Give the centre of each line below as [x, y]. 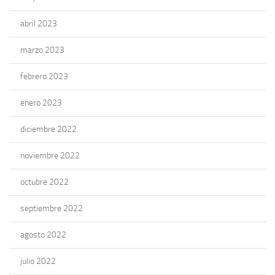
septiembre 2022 [52, 208]
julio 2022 [38, 261]
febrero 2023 [44, 76]
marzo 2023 [42, 50]
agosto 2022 [43, 234]
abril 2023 [39, 23]
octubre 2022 [45, 182]
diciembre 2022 [48, 129]
